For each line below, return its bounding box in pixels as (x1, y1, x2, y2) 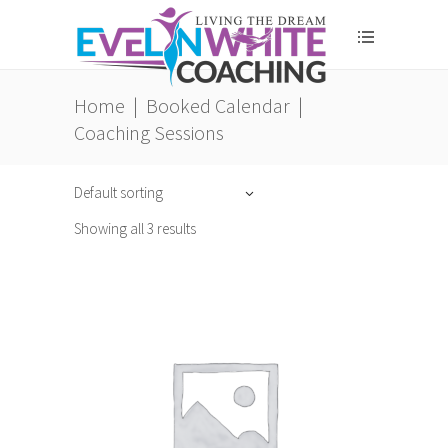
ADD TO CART (152, 403, 240, 422)
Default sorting (74, 183, 163, 202)
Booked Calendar (146, 92, 290, 118)
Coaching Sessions (74, 120, 224, 146)
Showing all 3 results (74, 219, 196, 238)
